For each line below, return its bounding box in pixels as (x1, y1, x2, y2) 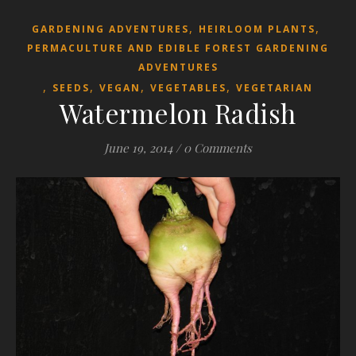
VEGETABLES (150, 80, 226, 95)
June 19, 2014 (104, 139, 172, 156)
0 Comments (184, 139, 252, 156)
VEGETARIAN (236, 80, 313, 95)
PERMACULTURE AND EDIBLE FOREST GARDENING (27, 41, 329, 55)
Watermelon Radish (60, 95, 296, 130)
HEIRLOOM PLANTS (198, 21, 315, 36)
